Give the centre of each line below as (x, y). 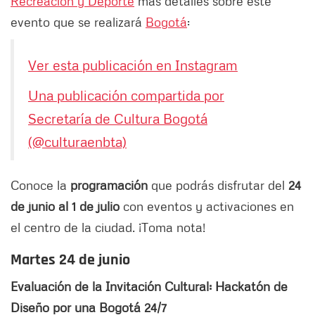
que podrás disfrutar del (218, 185)
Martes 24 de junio (70, 260)
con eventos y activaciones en (207, 206)
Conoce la (40, 185)
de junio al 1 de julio (65, 206)
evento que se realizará (78, 21)
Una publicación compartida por (126, 95)
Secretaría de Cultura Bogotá (118, 118)
